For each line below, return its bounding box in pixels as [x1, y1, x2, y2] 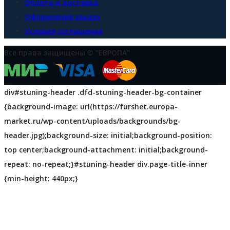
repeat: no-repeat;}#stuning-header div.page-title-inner [4, 159, 207, 169]
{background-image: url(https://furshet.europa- [4, 101, 178, 111]
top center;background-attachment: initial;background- [4, 144, 208, 155]
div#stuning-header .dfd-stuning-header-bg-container [4, 87, 202, 97]
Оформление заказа [25, 11, 100, 22]
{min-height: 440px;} [4, 173, 78, 183]
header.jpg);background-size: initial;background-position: [4, 130, 212, 140]
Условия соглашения [25, 26, 102, 36]
